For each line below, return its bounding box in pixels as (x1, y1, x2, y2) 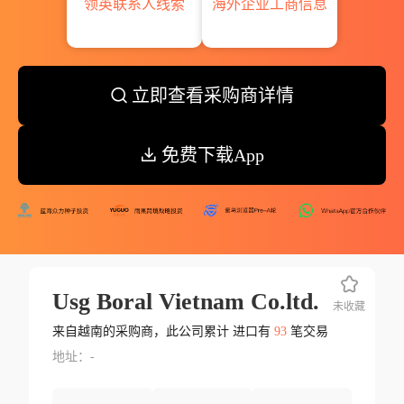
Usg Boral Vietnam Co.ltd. (51, 289, 319, 316)
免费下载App (161, 145, 264, 165)
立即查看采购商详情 (132, 86, 294, 106)
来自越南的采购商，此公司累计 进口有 (51, 325, 274, 339)
